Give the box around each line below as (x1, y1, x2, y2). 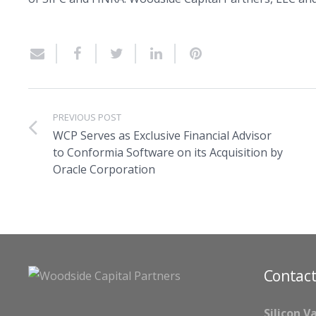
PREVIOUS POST (53, 111, 121, 123)
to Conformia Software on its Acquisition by (53, 145, 283, 160)
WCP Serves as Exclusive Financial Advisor (53, 128, 272, 143)
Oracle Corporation (53, 162, 155, 177)
